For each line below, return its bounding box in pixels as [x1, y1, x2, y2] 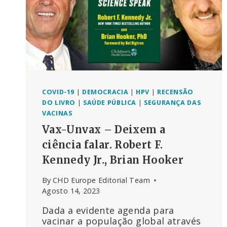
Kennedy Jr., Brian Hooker [42, 153, 183, 166]
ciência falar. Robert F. [42, 138, 163, 151]
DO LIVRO [42, 98, 76, 107]
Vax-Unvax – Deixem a [42, 123, 166, 136]
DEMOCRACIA [82, 88, 129, 97]
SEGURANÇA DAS [144, 98, 201, 107]
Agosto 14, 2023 [42, 186, 100, 196]
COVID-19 [42, 88, 75, 97]
